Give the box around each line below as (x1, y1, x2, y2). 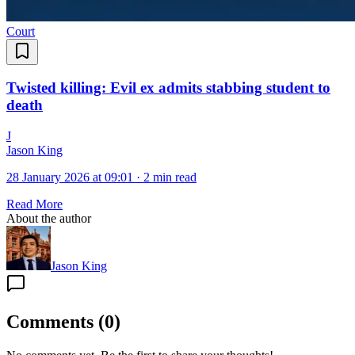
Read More (6, 197, 63, 211)
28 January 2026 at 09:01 (6, 170, 133, 184)
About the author (6, 211, 91, 225)
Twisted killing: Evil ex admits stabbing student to (6, 79, 330, 97)
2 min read (143, 170, 197, 184)
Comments (6, 311, 94, 332)
